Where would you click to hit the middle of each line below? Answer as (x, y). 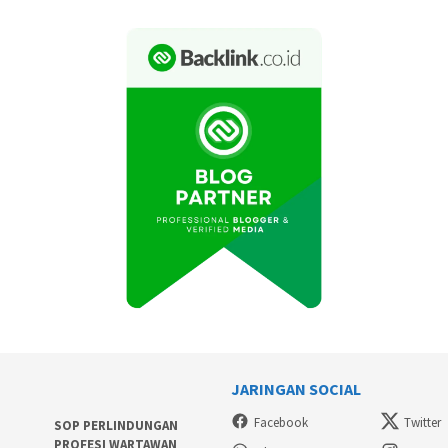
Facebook (281, 422)
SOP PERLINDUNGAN (115, 425)
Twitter (423, 422)
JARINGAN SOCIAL (296, 389)
